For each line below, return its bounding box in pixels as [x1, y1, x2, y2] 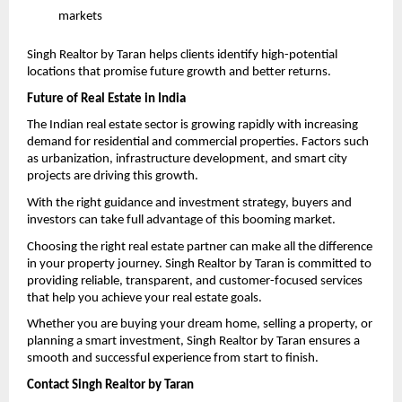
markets [58, 9, 105, 23]
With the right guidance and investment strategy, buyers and [27, 196, 352, 210]
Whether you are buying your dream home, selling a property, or [27, 318, 372, 332]
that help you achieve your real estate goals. [27, 291, 262, 305]
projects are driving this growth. [27, 170, 198, 184]
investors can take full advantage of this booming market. [27, 213, 336, 227]
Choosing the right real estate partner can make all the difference [27, 240, 372, 254]
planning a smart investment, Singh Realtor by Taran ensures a [27, 335, 360, 349]
